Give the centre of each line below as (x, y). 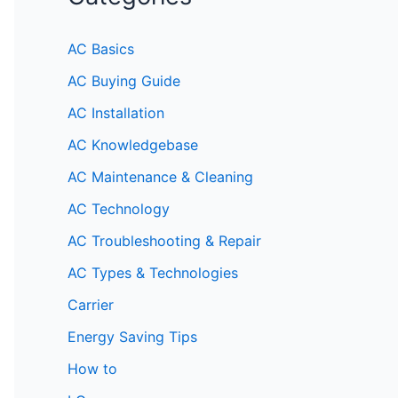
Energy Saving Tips (132, 336)
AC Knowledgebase (133, 144)
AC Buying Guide (124, 80)
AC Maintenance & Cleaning (160, 176)
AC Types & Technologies (153, 272)
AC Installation (116, 112)
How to (92, 368)
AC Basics (101, 48)
